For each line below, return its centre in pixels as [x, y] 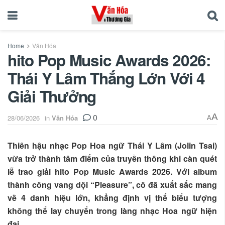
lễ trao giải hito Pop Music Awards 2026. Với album [112, 171]
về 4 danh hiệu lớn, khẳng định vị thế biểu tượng [112, 197]
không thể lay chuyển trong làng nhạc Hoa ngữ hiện [112, 210]
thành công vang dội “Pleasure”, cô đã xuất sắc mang [112, 184]
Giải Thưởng [52, 96]
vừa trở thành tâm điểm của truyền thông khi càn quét [112, 158]
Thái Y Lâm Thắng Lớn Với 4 [106, 78]
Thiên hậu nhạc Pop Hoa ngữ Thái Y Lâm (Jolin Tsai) [112, 145]
